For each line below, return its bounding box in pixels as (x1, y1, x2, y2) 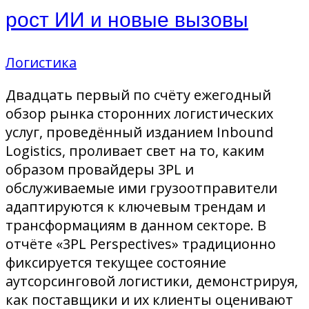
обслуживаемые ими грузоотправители (6, 178, 277, 197)
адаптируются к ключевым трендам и (6, 197, 266, 216)
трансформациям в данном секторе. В (6, 215, 266, 235)
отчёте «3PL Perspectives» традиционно (6, 234, 276, 253)
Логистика (6, 52, 77, 72)
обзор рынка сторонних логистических (6, 103, 273, 123)
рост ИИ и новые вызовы (6, 5, 248, 34)
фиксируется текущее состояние (6, 252, 226, 272)
